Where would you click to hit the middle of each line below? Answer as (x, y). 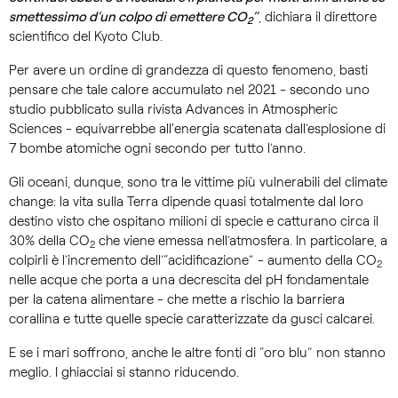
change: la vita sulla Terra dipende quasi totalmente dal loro (186, 202)
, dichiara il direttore (318, 17)
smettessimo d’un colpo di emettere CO (128, 17)
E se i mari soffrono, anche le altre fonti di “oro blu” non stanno (197, 353)
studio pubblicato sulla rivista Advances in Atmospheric (173, 110)
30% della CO (49, 241)
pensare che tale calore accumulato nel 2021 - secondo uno (189, 90)
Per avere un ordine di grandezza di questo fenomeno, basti (188, 71)
